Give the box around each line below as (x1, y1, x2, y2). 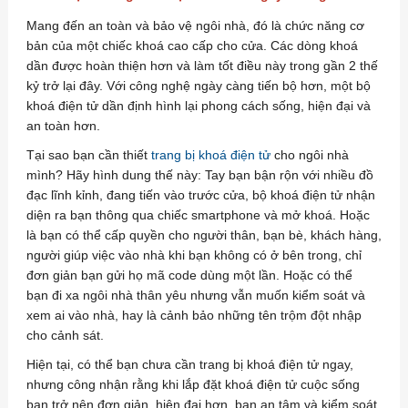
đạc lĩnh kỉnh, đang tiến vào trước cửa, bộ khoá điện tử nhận (25, 188, 375, 202)
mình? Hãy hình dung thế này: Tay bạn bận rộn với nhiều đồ (25, 168, 373, 182)
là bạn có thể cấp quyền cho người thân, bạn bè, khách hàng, (25, 228, 382, 242)
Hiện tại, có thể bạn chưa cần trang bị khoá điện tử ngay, (25, 357, 353, 372)
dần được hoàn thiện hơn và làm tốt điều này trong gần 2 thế (25, 58, 378, 73)
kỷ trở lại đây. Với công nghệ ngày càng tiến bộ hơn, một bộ (25, 78, 371, 93)
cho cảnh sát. (25, 328, 104, 342)
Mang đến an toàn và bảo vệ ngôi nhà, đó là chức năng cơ (25, 18, 364, 33)
